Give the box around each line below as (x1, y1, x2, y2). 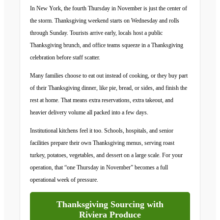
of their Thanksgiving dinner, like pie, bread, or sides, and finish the (30, 84, 187, 91)
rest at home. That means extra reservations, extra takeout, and (30, 97, 173, 104)
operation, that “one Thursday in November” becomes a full (30, 164, 168, 171)
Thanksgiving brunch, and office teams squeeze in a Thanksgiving (30, 42, 183, 49)
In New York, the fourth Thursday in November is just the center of (30, 5, 187, 12)
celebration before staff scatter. (30, 54, 100, 61)
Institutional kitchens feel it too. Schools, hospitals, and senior (30, 127, 173, 134)
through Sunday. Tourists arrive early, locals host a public (30, 29, 163, 36)
